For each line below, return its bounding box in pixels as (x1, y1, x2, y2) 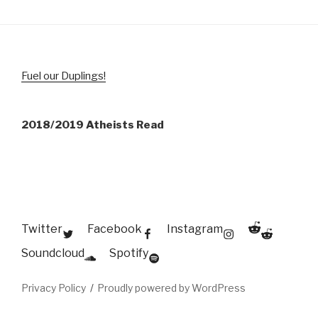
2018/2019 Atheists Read (21, 119, 164, 132)
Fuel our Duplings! (21, 70, 106, 83)
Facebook (87, 221, 142, 236)
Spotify (109, 246, 148, 260)
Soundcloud (21, 246, 84, 260)
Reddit (261, 221, 295, 235)
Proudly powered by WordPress (97, 281, 246, 294)
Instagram (167, 221, 223, 236)
